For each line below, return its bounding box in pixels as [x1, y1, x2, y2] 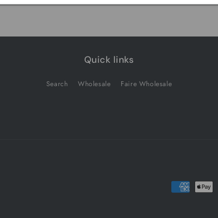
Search [46, 79, 68, 89]
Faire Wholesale [121, 79, 172, 89]
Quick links [84, 54, 134, 66]
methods [171, 195, 200, 206]
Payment [171, 182, 200, 193]
